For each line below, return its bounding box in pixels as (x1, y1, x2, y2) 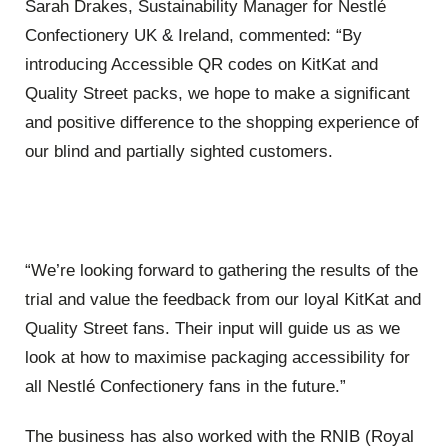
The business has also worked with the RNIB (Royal (25, 426, 414, 446)
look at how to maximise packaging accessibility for (25, 348, 410, 368)
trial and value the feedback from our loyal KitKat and (25, 290, 421, 310)
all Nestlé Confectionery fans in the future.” (25, 377, 346, 397)
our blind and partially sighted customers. (25, 141, 333, 161)
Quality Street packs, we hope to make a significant (25, 83, 410, 103)
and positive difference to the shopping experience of (25, 112, 419, 132)
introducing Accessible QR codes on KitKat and (25, 54, 378, 74)
